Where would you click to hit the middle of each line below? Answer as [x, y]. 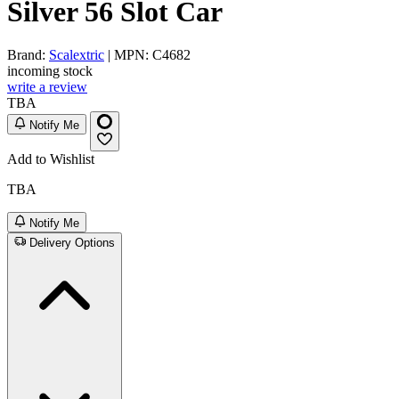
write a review [47, 87]
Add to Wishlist [51, 159]
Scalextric [77, 55]
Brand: [28, 55]
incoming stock [50, 71]
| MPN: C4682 [147, 55]
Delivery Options [73, 243]
